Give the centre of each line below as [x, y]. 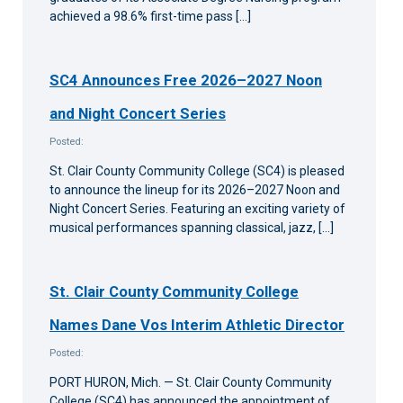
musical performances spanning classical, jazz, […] [192, 227]
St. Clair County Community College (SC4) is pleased [197, 170]
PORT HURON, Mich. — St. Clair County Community [191, 382]
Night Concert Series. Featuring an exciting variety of [197, 208]
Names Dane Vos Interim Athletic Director [197, 324]
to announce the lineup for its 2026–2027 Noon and [195, 189]
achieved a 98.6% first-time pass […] [150, 16]
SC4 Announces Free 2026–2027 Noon [186, 80]
